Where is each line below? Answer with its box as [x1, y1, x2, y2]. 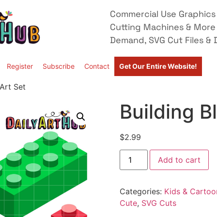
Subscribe [43, 62, 75, 70]
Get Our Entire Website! [119, 62, 197, 70]
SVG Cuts [141, 198, 176, 208]
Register [7, 62, 33, 70]
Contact [84, 62, 109, 70]
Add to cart [157, 155, 201, 165]
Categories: [119, 186, 164, 197]
